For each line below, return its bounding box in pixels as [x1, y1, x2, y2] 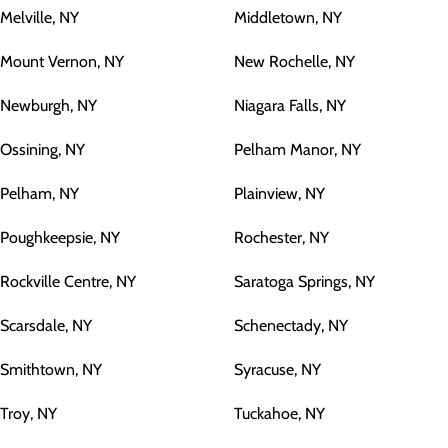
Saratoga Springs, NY [234, 272, 375, 292]
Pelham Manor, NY [234, 140, 361, 160]
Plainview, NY [234, 184, 325, 204]
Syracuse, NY [234, 360, 321, 380]
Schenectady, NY [234, 316, 348, 336]
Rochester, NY [234, 228, 329, 248]
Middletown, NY [234, 8, 342, 28]
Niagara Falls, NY [234, 96, 346, 116]
